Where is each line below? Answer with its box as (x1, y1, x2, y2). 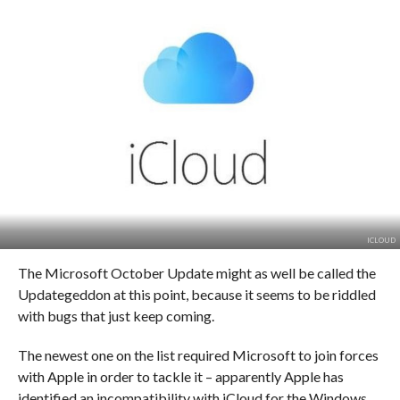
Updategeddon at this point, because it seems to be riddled (17, 285, 376, 303)
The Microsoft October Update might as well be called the (17, 263, 376, 281)
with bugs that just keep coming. (17, 306, 214, 324)
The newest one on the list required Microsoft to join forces (17, 346, 379, 363)
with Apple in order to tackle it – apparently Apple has (17, 367, 344, 385)
